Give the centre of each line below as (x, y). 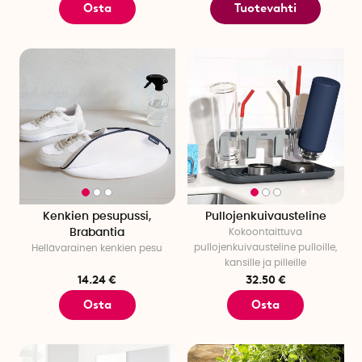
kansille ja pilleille (266, 263)
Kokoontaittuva (266, 232)
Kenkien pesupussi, (97, 217)
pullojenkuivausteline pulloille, (266, 248)
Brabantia (97, 233)
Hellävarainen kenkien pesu (97, 248)
